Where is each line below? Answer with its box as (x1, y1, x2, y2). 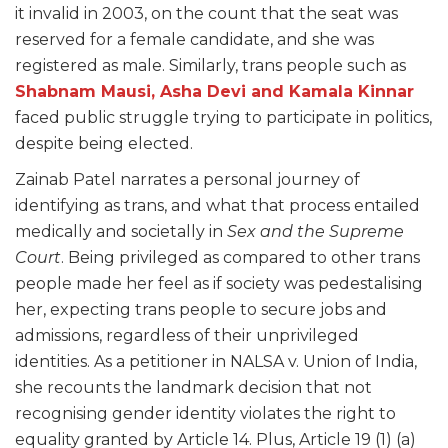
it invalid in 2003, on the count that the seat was (15, 4, 398, 23)
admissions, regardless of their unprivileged (15, 326, 359, 345)
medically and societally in (15, 222, 227, 241)
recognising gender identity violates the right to (15, 404, 396, 423)
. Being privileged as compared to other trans (61, 248, 420, 267)
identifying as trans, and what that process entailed (15, 196, 420, 215)
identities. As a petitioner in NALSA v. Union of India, (15, 352, 417, 371)
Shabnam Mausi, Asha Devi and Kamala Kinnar (15, 82, 414, 101)
